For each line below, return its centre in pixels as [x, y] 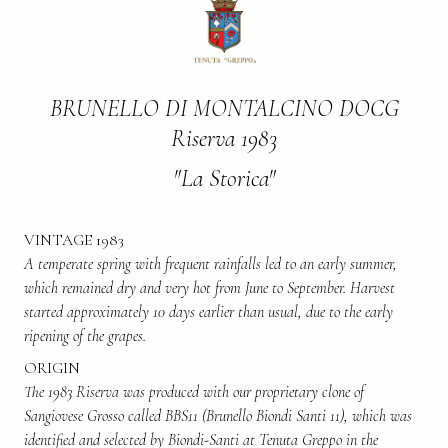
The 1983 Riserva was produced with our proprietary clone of [194, 391]
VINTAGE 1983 [76, 239]
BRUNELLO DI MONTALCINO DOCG [224, 108]
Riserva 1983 [224, 138]
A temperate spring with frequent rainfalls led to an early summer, [210, 263]
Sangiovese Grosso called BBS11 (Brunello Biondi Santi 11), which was [218, 415]
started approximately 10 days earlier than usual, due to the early [208, 311]
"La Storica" [224, 178]
